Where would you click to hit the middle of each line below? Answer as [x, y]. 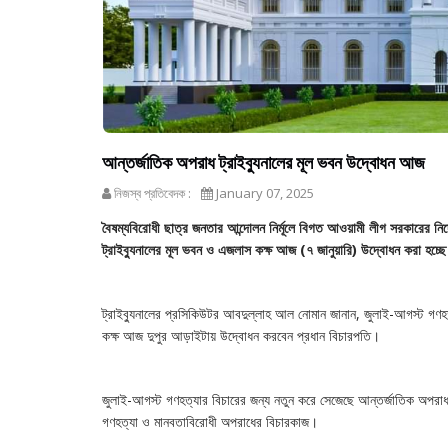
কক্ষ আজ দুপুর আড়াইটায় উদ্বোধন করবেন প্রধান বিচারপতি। [241, 335]
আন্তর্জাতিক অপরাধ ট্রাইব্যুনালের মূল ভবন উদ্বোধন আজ [263, 162]
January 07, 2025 [263, 192]
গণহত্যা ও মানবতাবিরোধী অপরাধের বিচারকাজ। [210, 421]
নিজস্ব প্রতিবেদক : [151, 192]
